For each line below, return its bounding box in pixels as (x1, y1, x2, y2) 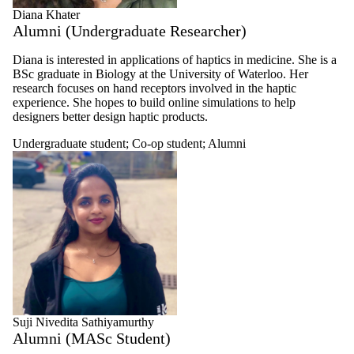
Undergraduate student (13, 136, 126, 150)
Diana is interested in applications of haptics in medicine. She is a (13, 52, 337, 66)
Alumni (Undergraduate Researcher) (13, 21, 247, 40)
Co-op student (132, 136, 202, 150)
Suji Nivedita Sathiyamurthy (13, 314, 154, 329)
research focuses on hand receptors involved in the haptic (13, 81, 296, 95)
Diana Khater (13, 7, 80, 21)
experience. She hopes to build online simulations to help (13, 95, 296, 109)
